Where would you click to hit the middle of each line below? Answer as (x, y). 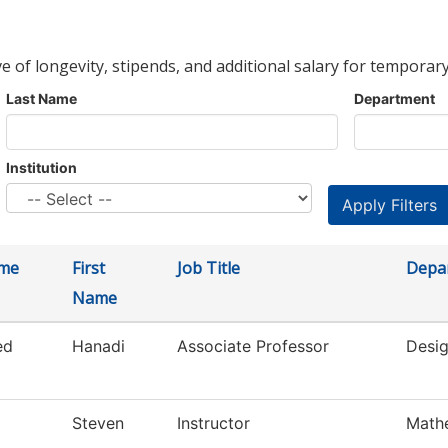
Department (394, 99)
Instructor (213, 423)
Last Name (41, 99)
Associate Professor (253, 346)
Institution (41, 168)
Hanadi (98, 346)
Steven (98, 423)
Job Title (208, 268)
